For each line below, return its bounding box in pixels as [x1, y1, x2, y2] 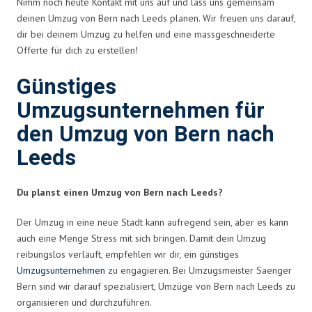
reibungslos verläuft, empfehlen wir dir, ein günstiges [17, 247, 239, 260]
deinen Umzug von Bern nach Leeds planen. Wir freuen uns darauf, [17, 11, 295, 24]
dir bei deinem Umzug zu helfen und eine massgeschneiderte [17, 27, 275, 40]
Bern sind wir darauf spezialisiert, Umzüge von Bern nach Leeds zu [17, 279, 295, 292]
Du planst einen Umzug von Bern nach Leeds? [17, 185, 223, 198]
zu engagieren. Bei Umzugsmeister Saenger [105, 263, 292, 276]
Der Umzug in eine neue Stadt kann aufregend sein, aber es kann [17, 215, 288, 228]
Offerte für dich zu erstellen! [17, 43, 138, 56]
